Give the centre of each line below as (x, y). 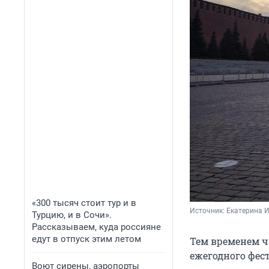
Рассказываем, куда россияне (96, 227)
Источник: (208, 211)
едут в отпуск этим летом (86, 239)
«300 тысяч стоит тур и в (84, 203)
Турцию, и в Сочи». (72, 215)
